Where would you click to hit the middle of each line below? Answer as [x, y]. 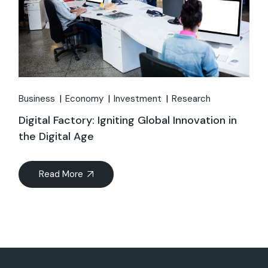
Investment [138, 98]
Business [37, 98]
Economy [85, 98]
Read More [61, 174]
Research [191, 98]
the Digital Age [57, 136]
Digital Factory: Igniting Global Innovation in [128, 120]
